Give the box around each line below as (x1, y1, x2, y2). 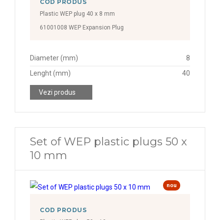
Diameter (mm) (30, 54, 78, 62)
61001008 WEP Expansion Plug (40, 24, 124, 31)
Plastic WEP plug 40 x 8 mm (40, 10, 115, 17)
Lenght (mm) (30, 69, 71, 77)
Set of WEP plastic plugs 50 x (30, 135, 187, 148)
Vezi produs (39, 88, 76, 96)
